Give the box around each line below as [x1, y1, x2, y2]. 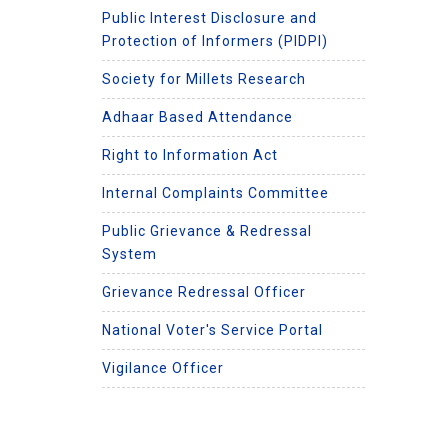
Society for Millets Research [102, 70, 306, 87]
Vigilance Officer [102, 359, 224, 376]
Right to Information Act [102, 146, 278, 163]
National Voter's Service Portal [102, 321, 323, 338]
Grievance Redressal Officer [102, 283, 306, 300]
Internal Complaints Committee [102, 184, 329, 201]
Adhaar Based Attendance [102, 108, 293, 125]
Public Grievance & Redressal [102, 222, 312, 239]
